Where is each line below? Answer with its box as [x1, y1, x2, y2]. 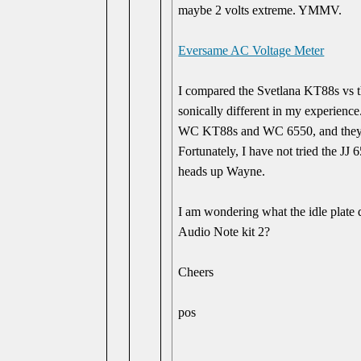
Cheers [178, 265, 214, 279]
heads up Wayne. [178, 164, 266, 178]
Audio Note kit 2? [178, 225, 271, 239]
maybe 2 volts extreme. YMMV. [178, 3, 342, 17]
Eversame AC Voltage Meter [178, 44, 325, 57]
